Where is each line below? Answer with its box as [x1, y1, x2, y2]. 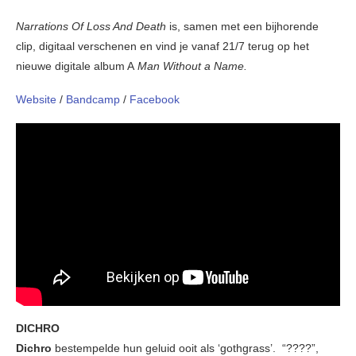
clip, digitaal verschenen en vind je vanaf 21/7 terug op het [16, 39, 309, 52]
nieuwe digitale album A [16, 59, 134, 72]
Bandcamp [66, 92, 123, 106]
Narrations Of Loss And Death [16, 19, 169, 33]
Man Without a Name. [134, 59, 247, 72]
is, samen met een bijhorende [169, 19, 319, 33]
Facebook [130, 92, 180, 106]
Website [16, 92, 60, 106]
